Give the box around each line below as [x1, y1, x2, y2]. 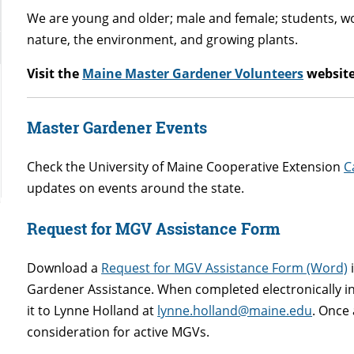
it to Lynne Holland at [27, 301, 158, 319]
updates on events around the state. [27, 179, 245, 197]
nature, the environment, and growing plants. [27, 30, 299, 48]
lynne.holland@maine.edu [157, 301, 313, 319]
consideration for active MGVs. [27, 322, 210, 341]
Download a [27, 258, 102, 277]
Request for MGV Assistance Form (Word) [101, 258, 348, 277]
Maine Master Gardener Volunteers [82, 64, 304, 82]
